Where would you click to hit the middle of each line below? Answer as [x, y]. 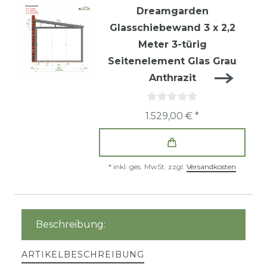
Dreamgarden [172, 11]
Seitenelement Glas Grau [172, 61]
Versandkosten [211, 167]
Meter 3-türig [172, 45]
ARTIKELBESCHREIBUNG [83, 255]
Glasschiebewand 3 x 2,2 [172, 28]
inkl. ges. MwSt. [140, 167]
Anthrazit [172, 78]
